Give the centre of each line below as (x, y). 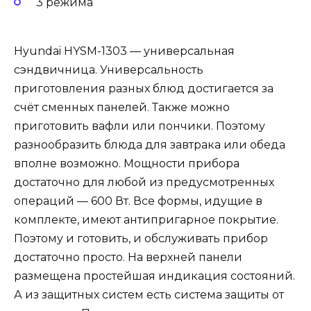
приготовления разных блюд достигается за (144, 89)
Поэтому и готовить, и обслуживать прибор (141, 239)
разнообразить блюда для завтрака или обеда (150, 145)
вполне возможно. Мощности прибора (127, 164)
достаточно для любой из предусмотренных (144, 183)
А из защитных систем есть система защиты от (149, 295)
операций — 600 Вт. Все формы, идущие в (138, 201)
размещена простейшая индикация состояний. (154, 276)
